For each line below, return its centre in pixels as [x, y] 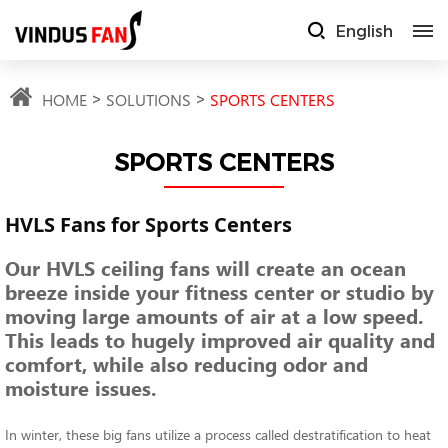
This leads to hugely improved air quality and [220, 339]
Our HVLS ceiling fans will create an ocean [205, 267]
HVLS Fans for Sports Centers [148, 224]
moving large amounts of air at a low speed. [214, 315]
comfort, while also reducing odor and [186, 363]
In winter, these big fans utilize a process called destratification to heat [218, 434]
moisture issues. [80, 387]
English [364, 30]
